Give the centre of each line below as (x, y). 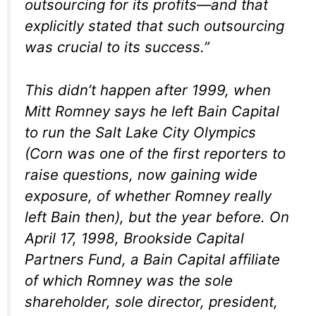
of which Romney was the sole (129, 280)
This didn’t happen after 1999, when (148, 90)
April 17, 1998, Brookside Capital (134, 238)
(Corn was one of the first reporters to (155, 153)
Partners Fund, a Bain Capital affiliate (152, 259)
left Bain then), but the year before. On (157, 217)
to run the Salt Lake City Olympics (140, 132)
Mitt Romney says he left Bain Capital (152, 111)
